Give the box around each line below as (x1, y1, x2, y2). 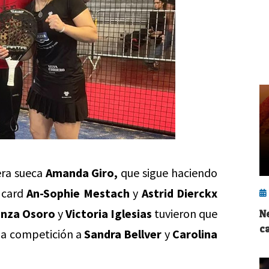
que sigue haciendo (118, 165, 218, 180)
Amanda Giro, (45, 165, 118, 180)
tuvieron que (151, 206, 217, 221)
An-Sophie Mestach (26, 186, 130, 201)
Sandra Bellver (84, 226, 162, 241)
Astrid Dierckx (141, 186, 217, 201)
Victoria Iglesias (65, 206, 152, 221)
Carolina (172, 226, 218, 241)
